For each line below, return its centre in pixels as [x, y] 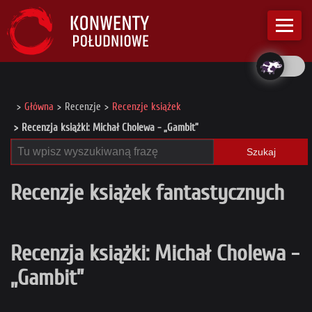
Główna [39, 107]
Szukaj [261, 152]
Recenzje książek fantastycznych [147, 192]
